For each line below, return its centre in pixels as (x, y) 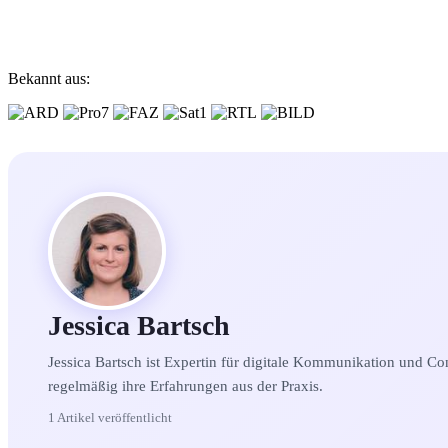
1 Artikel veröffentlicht (110, 417)
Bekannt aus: (49, 78)
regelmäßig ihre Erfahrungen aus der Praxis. (185, 386)
